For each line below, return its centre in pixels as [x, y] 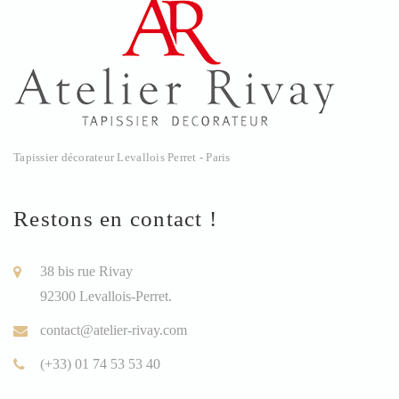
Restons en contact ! [115, 218]
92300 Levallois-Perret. [106, 296]
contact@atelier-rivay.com [114, 330]
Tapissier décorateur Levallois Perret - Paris [122, 157]
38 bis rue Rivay [86, 271]
